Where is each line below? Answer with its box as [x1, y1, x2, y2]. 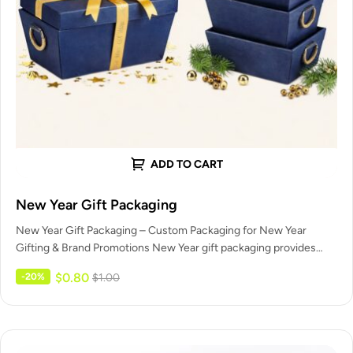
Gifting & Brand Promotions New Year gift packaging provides [16, 240, 316, 255]
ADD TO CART [150, 158, 223, 172]
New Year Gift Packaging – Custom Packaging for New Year [16, 223, 307, 237]
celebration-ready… [16, 258, 111, 272]
